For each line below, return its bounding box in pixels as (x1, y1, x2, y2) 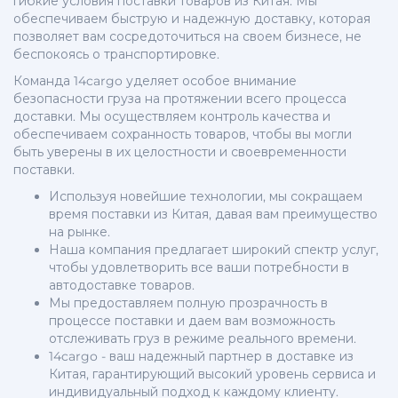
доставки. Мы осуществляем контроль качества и (13, 108, 330, 125)
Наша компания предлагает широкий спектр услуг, (49, 242, 378, 259)
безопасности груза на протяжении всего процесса (13, 91, 346, 107)
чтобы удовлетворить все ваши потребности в (49, 259, 349, 276)
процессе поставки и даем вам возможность (49, 313, 335, 330)
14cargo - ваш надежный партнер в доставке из (49, 348, 354, 365)
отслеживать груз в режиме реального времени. (49, 330, 356, 347)
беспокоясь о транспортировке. (13, 46, 219, 63)
